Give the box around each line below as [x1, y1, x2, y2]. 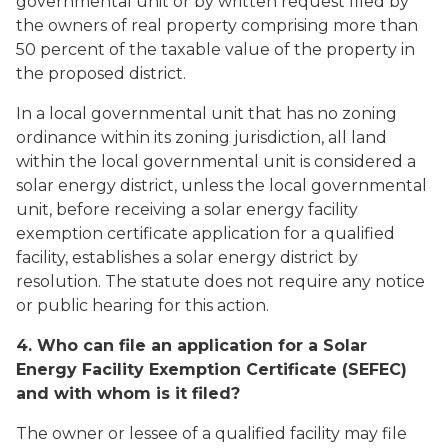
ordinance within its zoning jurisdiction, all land [16, 128, 387, 147]
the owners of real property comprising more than [16, 16, 418, 35]
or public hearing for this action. [16, 296, 269, 315]
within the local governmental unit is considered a [16, 152, 416, 171]
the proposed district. [16, 64, 186, 83]
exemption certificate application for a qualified [16, 224, 395, 243]
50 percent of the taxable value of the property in [16, 40, 415, 59]
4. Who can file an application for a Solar [16, 336, 367, 355]
